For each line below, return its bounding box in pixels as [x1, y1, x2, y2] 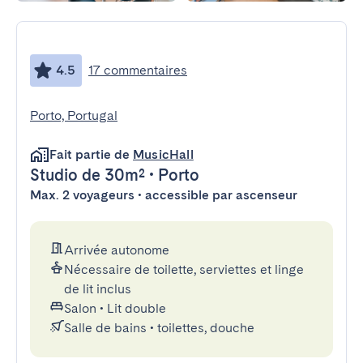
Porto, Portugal [30, 108, 117, 123]
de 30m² [78, 165, 145, 185]
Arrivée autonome [64, 242, 169, 258]
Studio [30, 165, 78, 185]
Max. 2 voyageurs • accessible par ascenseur [30, 187, 297, 203]
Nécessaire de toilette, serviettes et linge [64, 262, 304, 277]
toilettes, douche [157, 320, 254, 335]
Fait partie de [49, 147, 133, 162]
